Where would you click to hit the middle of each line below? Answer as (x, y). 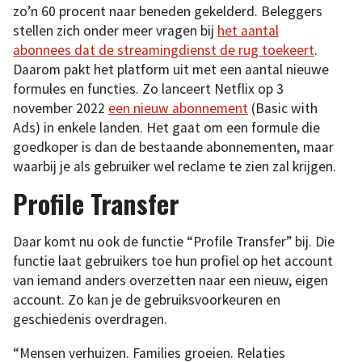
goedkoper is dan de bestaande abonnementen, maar (173, 147)
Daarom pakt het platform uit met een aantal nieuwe (171, 69)
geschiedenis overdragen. (90, 319)
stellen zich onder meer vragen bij (115, 30)
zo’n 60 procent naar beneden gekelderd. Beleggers (168, 11)
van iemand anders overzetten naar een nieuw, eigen (170, 280)
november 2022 (61, 108)
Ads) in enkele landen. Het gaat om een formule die (166, 127)
